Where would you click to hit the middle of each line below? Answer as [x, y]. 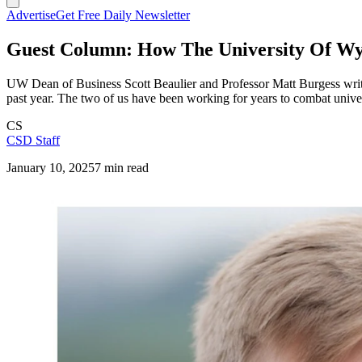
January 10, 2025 [51, 167]
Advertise [31, 15]
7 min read [122, 167]
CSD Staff [33, 140]
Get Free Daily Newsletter [123, 15]
